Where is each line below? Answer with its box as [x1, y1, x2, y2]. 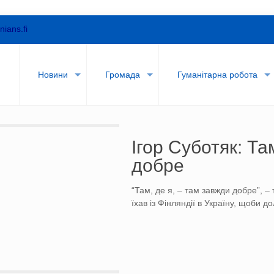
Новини [38, 70, 68, 80]
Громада [105, 70, 141, 80]
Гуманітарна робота [177, 70, 258, 80]
